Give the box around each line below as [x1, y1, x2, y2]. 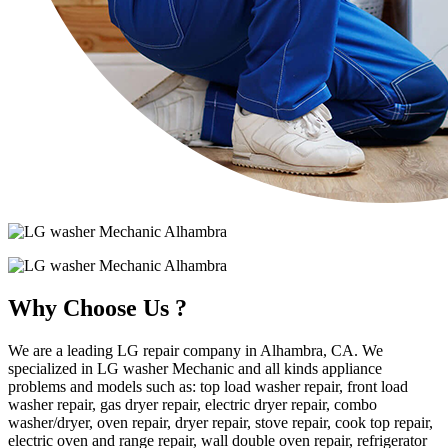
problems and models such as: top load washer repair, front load [8, 377, 408, 395]
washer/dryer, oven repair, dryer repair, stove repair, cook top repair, [8, 413, 433, 431]
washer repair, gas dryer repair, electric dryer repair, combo [8, 395, 377, 413]
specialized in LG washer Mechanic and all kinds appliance [8, 359, 382, 377]
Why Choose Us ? [8, 294, 187, 321]
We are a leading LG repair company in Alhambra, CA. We [8, 341, 383, 359]
